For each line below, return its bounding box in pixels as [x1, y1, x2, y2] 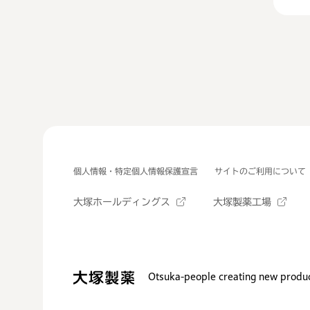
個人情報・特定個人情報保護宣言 [73, 167, 198, 175]
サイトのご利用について [215, 167, 306, 175]
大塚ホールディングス [73, 197, 170, 207]
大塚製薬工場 [213, 197, 271, 207]
